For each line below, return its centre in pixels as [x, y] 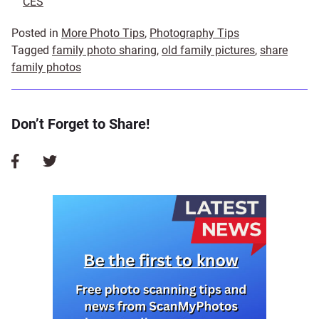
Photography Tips [194, 33]
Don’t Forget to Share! [80, 124]
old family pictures [208, 51]
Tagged [32, 51]
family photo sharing [104, 51]
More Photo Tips [103, 33]
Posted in [36, 33]
